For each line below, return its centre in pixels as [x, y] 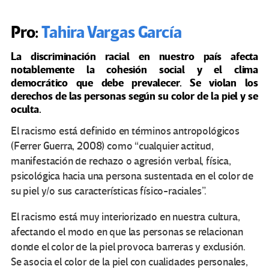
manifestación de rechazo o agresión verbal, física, [121, 162]
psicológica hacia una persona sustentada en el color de [132, 177]
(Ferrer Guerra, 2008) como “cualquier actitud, [112, 147]
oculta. [26, 110]
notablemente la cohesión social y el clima [134, 70]
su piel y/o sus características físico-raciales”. [109, 192]
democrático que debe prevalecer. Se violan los [134, 83]
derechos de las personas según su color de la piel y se [134, 97]
